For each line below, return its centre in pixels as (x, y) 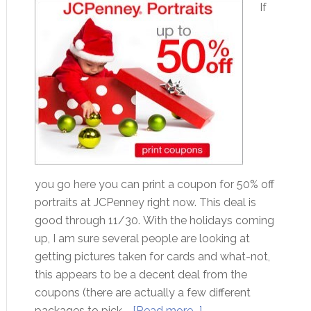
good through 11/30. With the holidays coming (154, 220)
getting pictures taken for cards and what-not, (152, 257)
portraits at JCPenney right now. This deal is (145, 202)
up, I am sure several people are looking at (142, 238)
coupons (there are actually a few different (142, 293)
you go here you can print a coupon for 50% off (154, 184)
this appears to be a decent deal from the (141, 275)
